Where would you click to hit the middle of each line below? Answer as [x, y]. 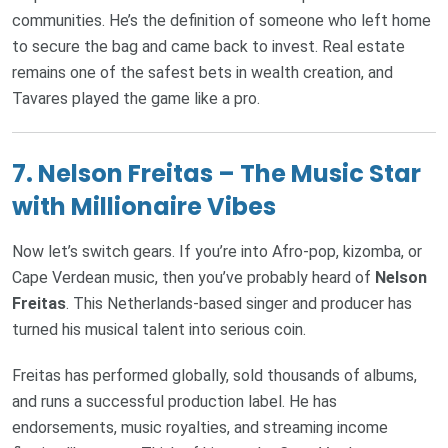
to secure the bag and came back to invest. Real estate [208, 47]
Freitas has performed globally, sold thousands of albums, [214, 376]
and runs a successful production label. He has [174, 402]
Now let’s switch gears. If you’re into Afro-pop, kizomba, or [217, 252]
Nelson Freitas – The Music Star [229, 174]
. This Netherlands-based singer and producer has [239, 304]
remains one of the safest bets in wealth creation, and [202, 73]
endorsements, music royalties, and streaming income [200, 428]
